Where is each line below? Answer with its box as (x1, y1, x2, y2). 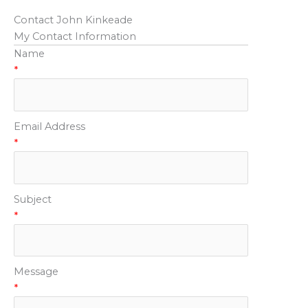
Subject (14, 192, 52, 206)
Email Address (14, 120, 85, 133)
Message (14, 265, 58, 278)
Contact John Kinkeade (14, 13, 133, 26)
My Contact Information (14, 30, 136, 43)
